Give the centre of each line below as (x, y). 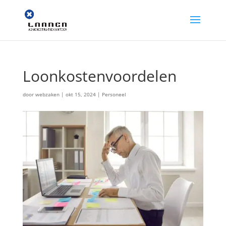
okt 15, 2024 (80, 94)
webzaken (47, 94)
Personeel (114, 94)
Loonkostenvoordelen (99, 76)
